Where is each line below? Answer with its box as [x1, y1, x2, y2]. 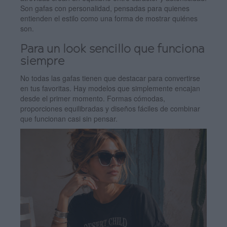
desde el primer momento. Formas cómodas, [20, 93, 165, 103]
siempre [20, 56, 64, 67]
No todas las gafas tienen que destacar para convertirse [20, 72, 200, 83]
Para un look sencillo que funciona [20, 44, 204, 55]
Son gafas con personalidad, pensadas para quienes [20, 3, 190, 13]
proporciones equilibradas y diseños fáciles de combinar [20, 103, 200, 113]
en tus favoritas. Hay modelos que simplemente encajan [20, 83, 200, 93]
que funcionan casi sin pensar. [20, 113, 118, 124]
